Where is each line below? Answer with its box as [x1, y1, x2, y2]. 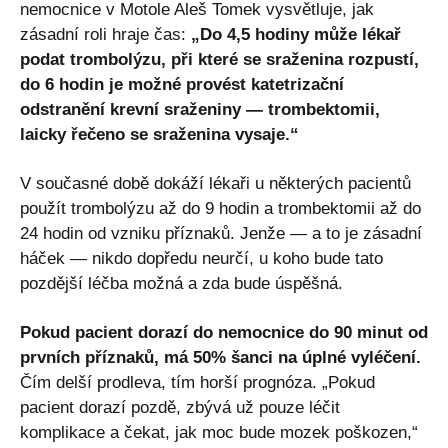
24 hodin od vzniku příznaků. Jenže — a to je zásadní [20, 224, 422, 244]
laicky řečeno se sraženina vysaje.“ [20, 125, 299, 145]
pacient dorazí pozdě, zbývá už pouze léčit [20, 398, 340, 418]
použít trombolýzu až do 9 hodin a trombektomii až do [20, 199, 421, 219]
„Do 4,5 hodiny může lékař [191, 25, 401, 45]
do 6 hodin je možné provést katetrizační [20, 75, 344, 95]
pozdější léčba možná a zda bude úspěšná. [20, 274, 343, 294]
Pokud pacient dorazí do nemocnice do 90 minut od [20, 323, 428, 343]
